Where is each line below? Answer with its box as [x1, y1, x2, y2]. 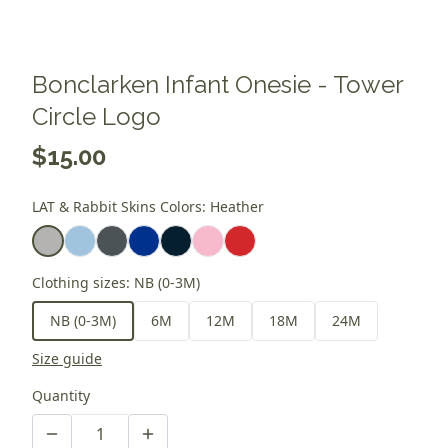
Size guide [32, 349, 102, 369]
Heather [210, 197, 264, 217]
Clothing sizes [32, 273, 126, 293]
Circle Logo [32, 102, 161, 132]
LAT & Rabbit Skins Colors [32, 197, 202, 217]
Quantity [32, 386, 90, 406]
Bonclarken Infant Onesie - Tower [32, 70, 403, 100]
